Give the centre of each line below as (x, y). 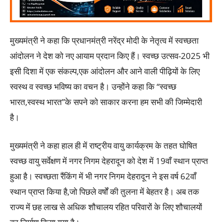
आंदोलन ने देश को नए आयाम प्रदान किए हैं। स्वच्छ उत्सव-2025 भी (110, 56)
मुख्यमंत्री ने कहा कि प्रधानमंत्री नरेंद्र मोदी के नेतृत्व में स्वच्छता (104, 41)
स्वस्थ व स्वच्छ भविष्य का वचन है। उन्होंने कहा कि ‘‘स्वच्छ (93, 87)
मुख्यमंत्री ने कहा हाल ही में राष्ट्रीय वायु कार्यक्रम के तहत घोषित (104, 146)
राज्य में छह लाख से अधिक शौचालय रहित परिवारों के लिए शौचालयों (106, 207)
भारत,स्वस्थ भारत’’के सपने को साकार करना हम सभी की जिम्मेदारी (106, 102)
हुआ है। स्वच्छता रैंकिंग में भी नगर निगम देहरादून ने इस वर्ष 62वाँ (103, 176)
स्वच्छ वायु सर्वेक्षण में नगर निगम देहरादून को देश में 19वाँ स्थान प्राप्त (109, 161)
